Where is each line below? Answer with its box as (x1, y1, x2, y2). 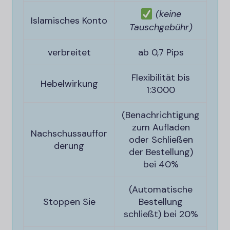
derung (54, 140, 84, 152)
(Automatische (129, 183, 193, 196)
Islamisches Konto (31, 14, 107, 27)
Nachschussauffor (31, 127, 107, 140)
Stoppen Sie (43, 196, 95, 208)
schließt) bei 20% (123, 208, 198, 220)
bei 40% (143, 158, 179, 170)
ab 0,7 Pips (138, 46, 184, 59)
